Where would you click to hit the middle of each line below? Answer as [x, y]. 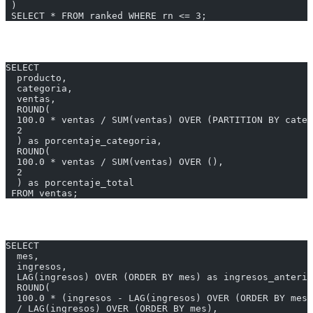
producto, [36, 78]
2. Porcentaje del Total [70, 41]
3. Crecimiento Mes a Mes [79, 219]
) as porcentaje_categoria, [84, 141]
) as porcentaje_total [70, 183]
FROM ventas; [42, 194]
